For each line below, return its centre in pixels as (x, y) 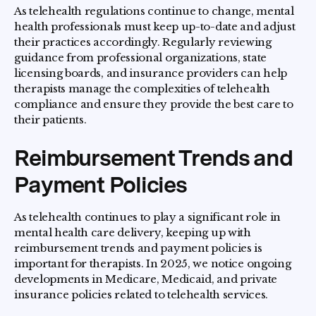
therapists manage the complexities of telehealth (142, 89)
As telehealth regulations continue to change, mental (154, 11)
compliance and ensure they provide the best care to (154, 104)
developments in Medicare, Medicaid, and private (146, 279)
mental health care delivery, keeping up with (133, 233)
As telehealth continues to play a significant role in (148, 217)
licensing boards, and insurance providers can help (151, 73)
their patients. (50, 120)
